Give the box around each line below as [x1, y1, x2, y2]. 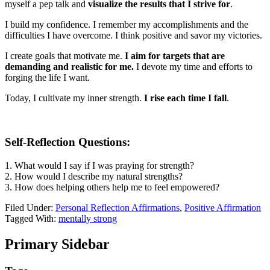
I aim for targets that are [122, 51, 225, 61]
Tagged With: [5, 213, 58, 224]
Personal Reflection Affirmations [55, 202, 180, 213]
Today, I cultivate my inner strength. [5, 93, 144, 104]
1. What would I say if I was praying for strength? [5, 160, 194, 171]
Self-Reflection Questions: [5, 135, 130, 148]
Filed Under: [5, 202, 55, 213]
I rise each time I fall [144, 93, 227, 104]
